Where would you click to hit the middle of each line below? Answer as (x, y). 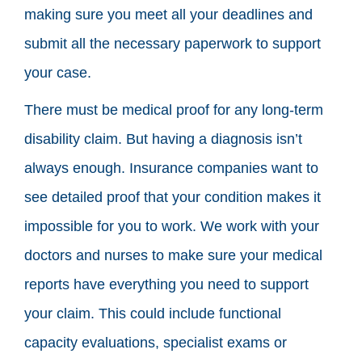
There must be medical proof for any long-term (174, 109)
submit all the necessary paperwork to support (173, 43)
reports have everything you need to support (166, 284)
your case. (58, 72)
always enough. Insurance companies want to (171, 168)
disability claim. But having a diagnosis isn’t (163, 139)
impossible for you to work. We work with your (172, 226)
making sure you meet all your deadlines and (168, 14)
